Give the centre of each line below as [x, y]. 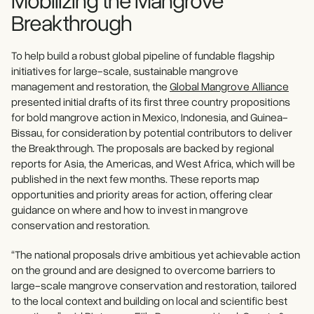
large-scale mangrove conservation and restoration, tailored [154, 286]
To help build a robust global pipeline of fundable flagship [143, 56]
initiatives [34, 71]
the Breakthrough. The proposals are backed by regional [143, 148]
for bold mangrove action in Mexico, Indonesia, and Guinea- [150, 117]
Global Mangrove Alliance [229, 87]
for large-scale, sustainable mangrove [148, 71]
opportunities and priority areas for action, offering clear [142, 194]
